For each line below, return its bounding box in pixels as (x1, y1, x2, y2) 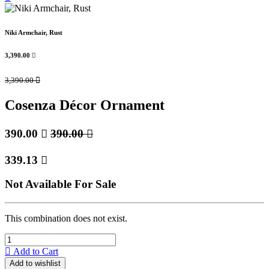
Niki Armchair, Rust (5, 29, 62, 37)
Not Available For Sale (5, 178, 116, 191)
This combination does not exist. (5, 213, 127, 223)
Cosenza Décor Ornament (5, 97, 165, 113)
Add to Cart (11, 246, 58, 256)
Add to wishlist (10, 259, 61, 268)
